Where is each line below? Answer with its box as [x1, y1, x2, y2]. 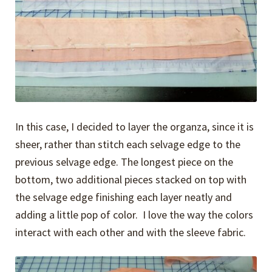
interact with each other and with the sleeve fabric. [15, 225, 246, 239]
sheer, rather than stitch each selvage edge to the [15, 137, 241, 151]
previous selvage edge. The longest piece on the [15, 154, 234, 169]
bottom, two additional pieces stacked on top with [15, 172, 247, 186]
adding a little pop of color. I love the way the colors [15, 207, 254, 222]
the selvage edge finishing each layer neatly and [15, 189, 233, 204]
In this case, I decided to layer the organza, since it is [15, 119, 254, 134]
